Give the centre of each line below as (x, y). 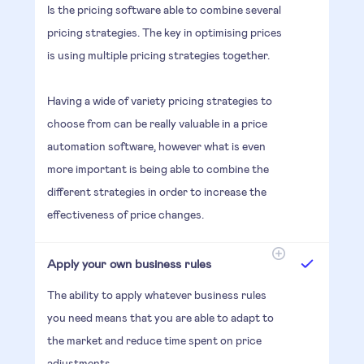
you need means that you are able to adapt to (160, 317)
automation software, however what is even (156, 145)
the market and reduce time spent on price (154, 340)
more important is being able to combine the (158, 168)
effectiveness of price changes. (125, 214)
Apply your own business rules (129, 263)
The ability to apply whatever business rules (156, 294)
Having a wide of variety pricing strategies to (159, 100)
